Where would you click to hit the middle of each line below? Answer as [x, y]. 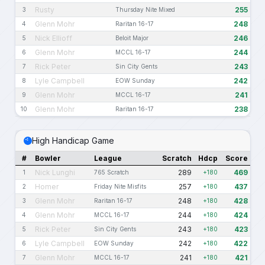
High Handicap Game [73, 141]
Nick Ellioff [54, 38]
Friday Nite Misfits [120, 187]
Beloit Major [132, 38]
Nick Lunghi [55, 173]
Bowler [48, 159]
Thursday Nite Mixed [145, 10]
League [108, 159]
